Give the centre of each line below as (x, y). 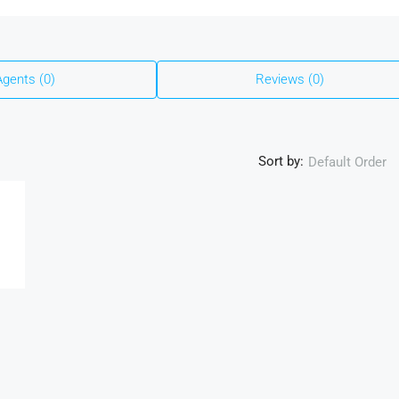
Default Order (347, 162)
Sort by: (281, 161)
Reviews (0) (289, 79)
